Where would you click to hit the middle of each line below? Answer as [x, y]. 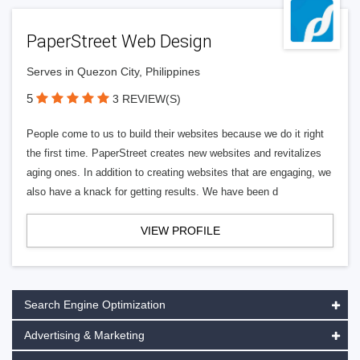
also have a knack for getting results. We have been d [152, 192]
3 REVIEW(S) [147, 99]
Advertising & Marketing [84, 335]
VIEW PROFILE [180, 231]
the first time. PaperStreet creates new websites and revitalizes [174, 153]
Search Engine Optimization [95, 305]
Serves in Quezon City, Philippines [113, 72]
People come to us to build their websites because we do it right [175, 134]
